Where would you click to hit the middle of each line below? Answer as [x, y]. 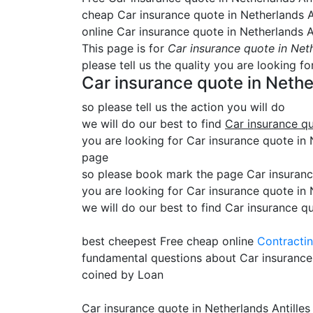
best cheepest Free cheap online [169, 241]
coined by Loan [123, 274]
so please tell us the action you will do [183, 107]
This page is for [125, 48]
